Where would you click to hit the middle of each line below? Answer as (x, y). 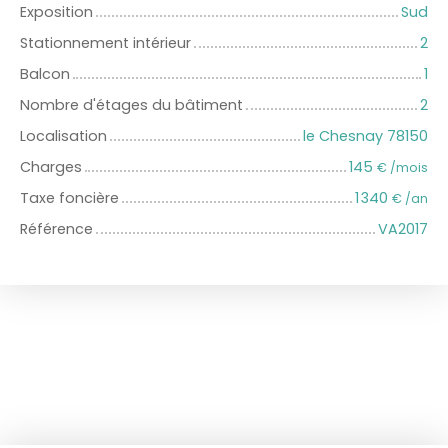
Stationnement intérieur (105, 42)
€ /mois (402, 167)
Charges (51, 166)
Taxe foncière (69, 197)
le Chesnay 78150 (365, 135)
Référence (56, 228)
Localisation (63, 135)
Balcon (45, 73)
